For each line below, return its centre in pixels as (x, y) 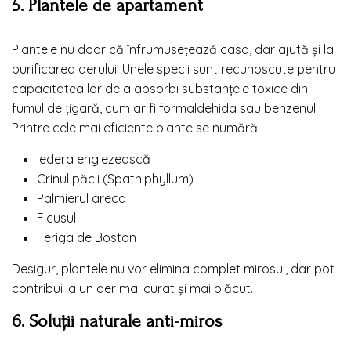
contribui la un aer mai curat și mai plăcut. (132, 288)
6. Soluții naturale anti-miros (117, 321)
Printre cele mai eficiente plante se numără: (136, 127)
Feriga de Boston (87, 237)
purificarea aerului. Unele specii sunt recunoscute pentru (174, 69)
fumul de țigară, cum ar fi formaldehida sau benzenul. (165, 108)
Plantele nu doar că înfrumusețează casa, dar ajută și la (173, 49)
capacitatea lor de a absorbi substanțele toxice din (160, 88)
